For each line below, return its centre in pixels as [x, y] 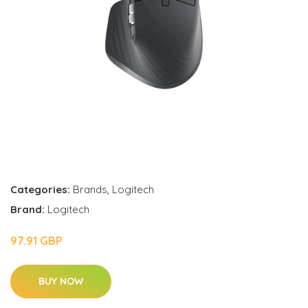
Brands [90, 190]
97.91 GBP [36, 241]
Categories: [40, 190]
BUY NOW [61, 282]
